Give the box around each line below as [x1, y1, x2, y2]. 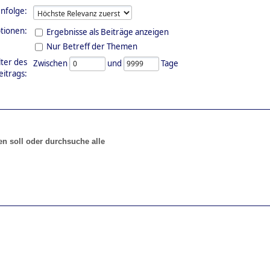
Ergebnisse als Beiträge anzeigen [46, 26, 169, 37]
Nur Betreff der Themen [46, 40, 137, 52]
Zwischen [33, 57, 69, 69]
